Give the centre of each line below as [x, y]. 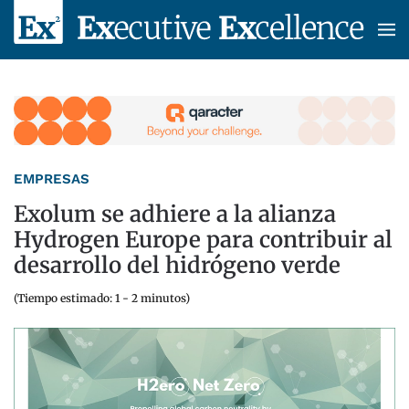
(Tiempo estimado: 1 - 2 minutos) [102, 299]
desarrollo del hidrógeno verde [177, 266]
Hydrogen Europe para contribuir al [203, 240]
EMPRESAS [52, 179]
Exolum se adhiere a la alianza [175, 215]
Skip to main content [102, 42]
